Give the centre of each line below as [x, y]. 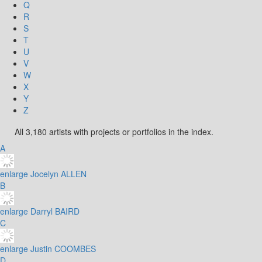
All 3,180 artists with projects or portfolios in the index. [114, 132]
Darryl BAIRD [56, 211]
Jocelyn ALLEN [60, 174]
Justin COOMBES [64, 249]
